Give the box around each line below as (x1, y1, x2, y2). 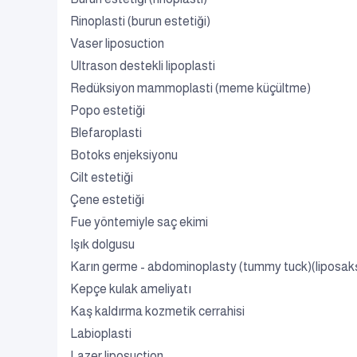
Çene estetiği (70, 193, 144, 206)
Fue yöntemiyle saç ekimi (70, 215, 208, 229)
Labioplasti (70, 327, 131, 340)
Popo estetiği (70, 104, 145, 117)
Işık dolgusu (70, 237, 135, 251)
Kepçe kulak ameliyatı (70, 282, 191, 296)
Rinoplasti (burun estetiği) (70, 14, 210, 28)
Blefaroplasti (70, 126, 142, 139)
